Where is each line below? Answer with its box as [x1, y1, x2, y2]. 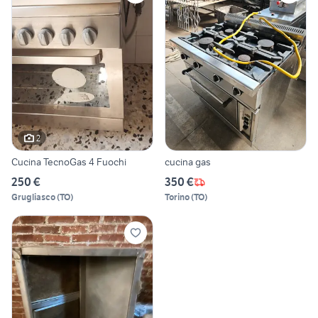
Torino [165, 192, 190, 203]
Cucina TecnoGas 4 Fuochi [11, 155, 126, 169]
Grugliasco [11, 192, 55, 203]
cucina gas [165, 155, 211, 169]
